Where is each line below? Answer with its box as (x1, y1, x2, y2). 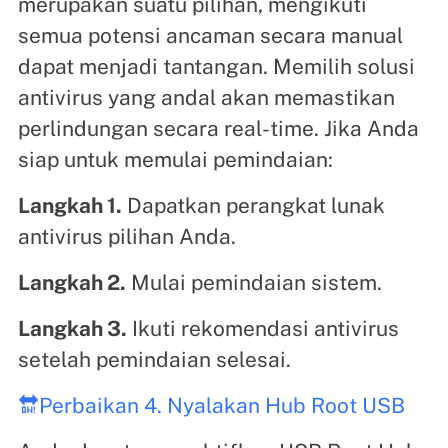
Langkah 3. (17, 316, 127, 342)
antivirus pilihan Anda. (17, 224, 236, 250)
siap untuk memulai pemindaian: (17, 147, 333, 173)
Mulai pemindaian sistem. (125, 270, 382, 296)
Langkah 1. (17, 193, 122, 219)
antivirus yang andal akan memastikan (17, 85, 395, 111)
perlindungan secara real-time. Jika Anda (17, 116, 419, 142)
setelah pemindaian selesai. (17, 347, 291, 373)
